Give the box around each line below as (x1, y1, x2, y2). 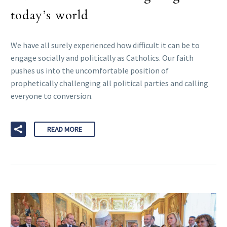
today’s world (11, 7, 89, 24)
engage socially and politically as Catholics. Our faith (11, 53, 194, 63)
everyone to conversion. (11, 91, 93, 101)
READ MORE (47, 124, 82, 134)
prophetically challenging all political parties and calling (11, 78, 208, 88)
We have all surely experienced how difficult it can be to (11, 40, 200, 50)
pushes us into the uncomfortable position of (11, 65, 169, 75)
